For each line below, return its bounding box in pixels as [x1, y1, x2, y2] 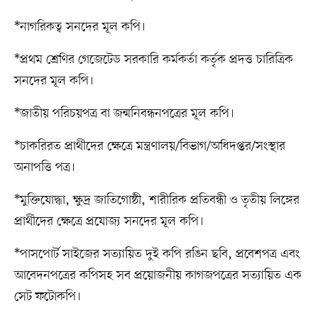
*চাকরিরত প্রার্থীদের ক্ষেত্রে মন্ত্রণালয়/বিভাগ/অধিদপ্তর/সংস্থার [13, 138, 285, 155]
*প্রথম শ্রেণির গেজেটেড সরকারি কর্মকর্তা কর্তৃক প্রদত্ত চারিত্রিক [13, 51, 293, 69]
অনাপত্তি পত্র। [13, 159, 75, 177]
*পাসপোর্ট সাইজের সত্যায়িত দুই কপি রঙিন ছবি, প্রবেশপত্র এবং [13, 246, 300, 263]
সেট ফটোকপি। [13, 288, 81, 306]
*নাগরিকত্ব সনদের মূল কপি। [13, 18, 146, 36]
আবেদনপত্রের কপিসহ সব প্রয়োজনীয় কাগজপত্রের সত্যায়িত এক [13, 267, 302, 285]
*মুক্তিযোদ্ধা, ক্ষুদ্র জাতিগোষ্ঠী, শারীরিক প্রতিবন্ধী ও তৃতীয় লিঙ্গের [13, 192, 300, 209]
